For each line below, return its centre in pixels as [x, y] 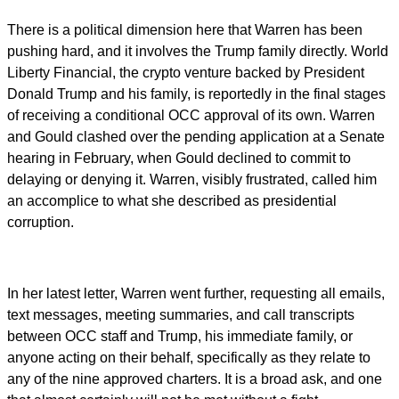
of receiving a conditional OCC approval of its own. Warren [191, 116]
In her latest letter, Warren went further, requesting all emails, [196, 294]
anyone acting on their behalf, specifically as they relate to [189, 358]
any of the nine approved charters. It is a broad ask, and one [195, 379]
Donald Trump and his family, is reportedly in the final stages [196, 94]
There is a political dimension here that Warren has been [185, 30]
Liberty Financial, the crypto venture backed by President [186, 73]
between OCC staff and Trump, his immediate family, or [180, 337]
